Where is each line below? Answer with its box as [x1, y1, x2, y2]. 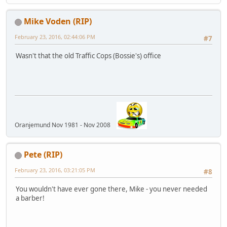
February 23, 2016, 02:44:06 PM [15, 33, 95, 41]
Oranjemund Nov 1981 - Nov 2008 [15, 121, 117, 130]
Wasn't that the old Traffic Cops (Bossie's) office [16, 51, 161, 61]
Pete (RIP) [24, 149, 62, 161]
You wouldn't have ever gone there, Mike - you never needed [16, 184, 207, 194]
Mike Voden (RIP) [24, 16, 92, 27]
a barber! [16, 194, 45, 203]
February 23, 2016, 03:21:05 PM [15, 166, 95, 174]
